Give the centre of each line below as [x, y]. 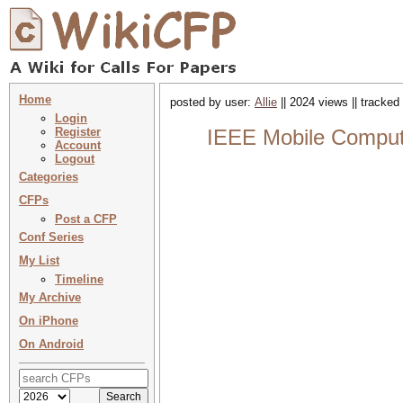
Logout [75, 159]
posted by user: [212, 102]
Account [78, 145]
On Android [51, 344]
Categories [49, 177]
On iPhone [49, 321]
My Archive [50, 297]
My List [39, 260]
